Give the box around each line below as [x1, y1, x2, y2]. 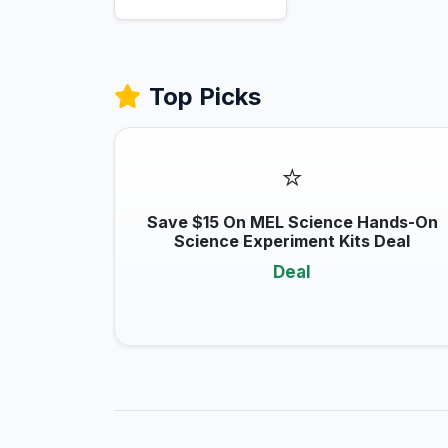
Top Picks [149, 82, 261, 111]
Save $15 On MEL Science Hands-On [146, 212, 438, 232]
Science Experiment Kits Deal [174, 231, 410, 251]
